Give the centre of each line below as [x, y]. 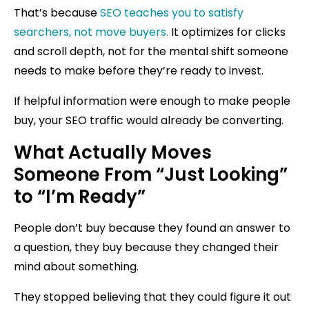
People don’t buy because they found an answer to [152, 228]
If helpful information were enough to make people [152, 101]
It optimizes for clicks [227, 32]
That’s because [57, 12]
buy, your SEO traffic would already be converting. [149, 120]
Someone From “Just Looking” [151, 174]
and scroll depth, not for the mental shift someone [151, 51]
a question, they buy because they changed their [146, 247]
